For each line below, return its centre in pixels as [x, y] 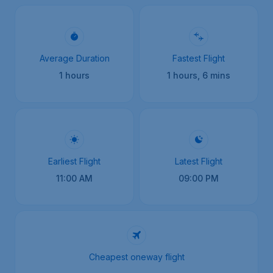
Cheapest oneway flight [136, 257]
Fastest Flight [199, 58]
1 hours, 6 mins [199, 76]
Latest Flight [199, 161]
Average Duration [74, 58]
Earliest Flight [74, 161]
